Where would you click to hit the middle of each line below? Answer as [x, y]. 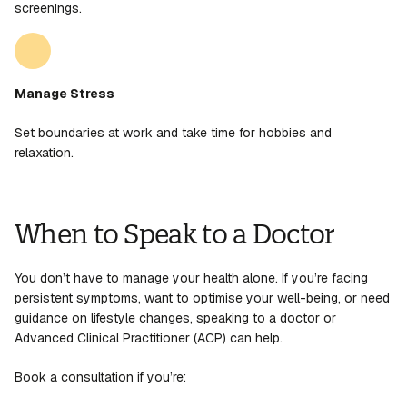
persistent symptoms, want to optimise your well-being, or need [202, 298]
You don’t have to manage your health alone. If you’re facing [191, 278]
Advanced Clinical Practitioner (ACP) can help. [149, 338]
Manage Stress [65, 94]
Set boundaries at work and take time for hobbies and [173, 133]
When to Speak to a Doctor [175, 235]
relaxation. [44, 153]
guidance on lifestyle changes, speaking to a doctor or [175, 318]
